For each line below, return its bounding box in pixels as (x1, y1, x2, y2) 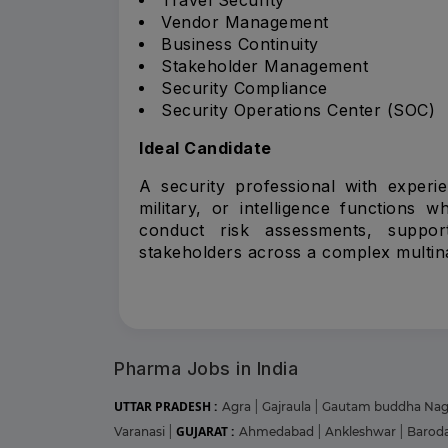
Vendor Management (161, 11, 329, 32)
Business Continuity (161, 33, 319, 54)
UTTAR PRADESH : (114, 397, 217, 415)
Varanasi (114, 423, 168, 439)
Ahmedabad (239, 423, 317, 439)
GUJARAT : (176, 422, 234, 440)
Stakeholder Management (161, 55, 368, 76)
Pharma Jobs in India (114, 357, 298, 379)
